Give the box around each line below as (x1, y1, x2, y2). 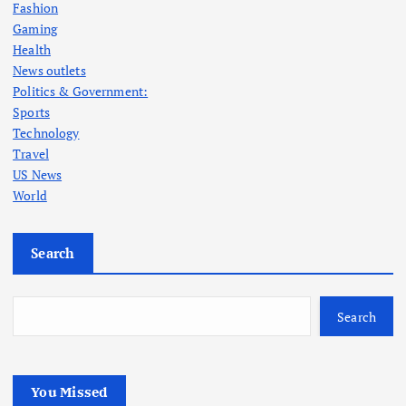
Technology (13, 124, 80, 142)
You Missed (31, 382, 108, 401)
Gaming (13, 20, 57, 38)
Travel (13, 145, 49, 163)
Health (13, 41, 51, 59)
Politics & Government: (13, 82, 149, 101)
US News (13, 166, 63, 184)
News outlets (13, 62, 86, 80)
